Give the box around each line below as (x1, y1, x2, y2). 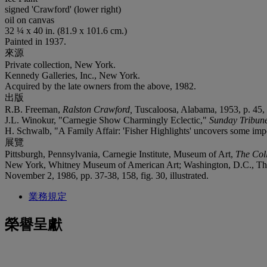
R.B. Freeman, (5, 104, 63, 114)
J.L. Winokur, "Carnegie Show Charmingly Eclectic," (5, 114, 209, 125)
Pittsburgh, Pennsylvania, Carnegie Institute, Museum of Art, (5, 148, 235, 159)
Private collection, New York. (5, 59, 116, 70)
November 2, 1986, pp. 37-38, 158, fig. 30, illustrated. (5, 170, 209, 181)
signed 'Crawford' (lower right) (5, 4, 121, 14)
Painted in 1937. (5, 36, 66, 46)
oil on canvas (5, 14, 54, 25)
